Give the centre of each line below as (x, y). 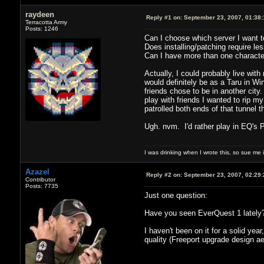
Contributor (40, 179)
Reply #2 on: (164, 174)
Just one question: (176, 195)
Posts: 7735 (42, 186)
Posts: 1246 (42, 28)
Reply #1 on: (164, 17)
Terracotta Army (46, 22)
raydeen (39, 14)
